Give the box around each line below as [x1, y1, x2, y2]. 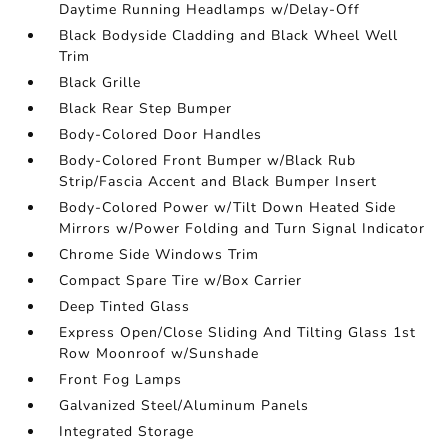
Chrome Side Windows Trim [59, 245, 260, 264]
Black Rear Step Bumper [59, 99, 233, 118]
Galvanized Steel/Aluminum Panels [59, 396, 310, 415]
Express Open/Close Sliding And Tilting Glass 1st [59, 323, 417, 342]
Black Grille [59, 73, 142, 92]
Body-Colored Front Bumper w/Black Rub [59, 151, 357, 170]
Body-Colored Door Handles [59, 125, 263, 144]
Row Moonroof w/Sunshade [59, 344, 260, 363]
